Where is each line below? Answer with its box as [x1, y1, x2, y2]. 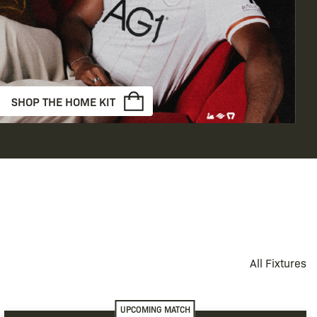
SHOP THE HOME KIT [11, 93, 115, 110]
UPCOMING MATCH [120, 304, 190, 316]
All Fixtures [250, 255, 306, 271]
